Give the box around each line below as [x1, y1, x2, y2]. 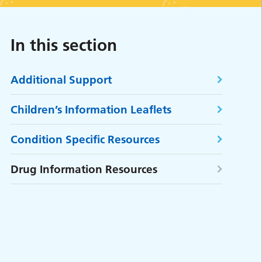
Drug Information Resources [10, 162, 157, 176]
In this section [10, 35, 117, 55]
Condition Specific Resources [10, 132, 160, 146]
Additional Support [10, 73, 112, 87]
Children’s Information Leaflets [10, 102, 171, 116]
